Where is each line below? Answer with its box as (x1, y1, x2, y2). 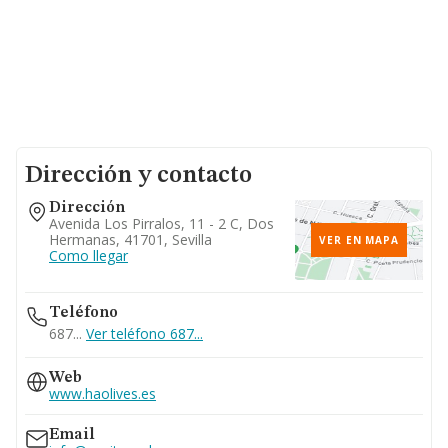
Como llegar (49, 246, 128, 265)
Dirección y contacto (25, 164, 252, 188)
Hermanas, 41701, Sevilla (49, 230, 212, 249)
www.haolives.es (49, 384, 156, 403)
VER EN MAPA (319, 233, 399, 247)
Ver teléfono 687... (86, 324, 203, 343)
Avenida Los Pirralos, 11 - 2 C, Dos (49, 214, 274, 233)
